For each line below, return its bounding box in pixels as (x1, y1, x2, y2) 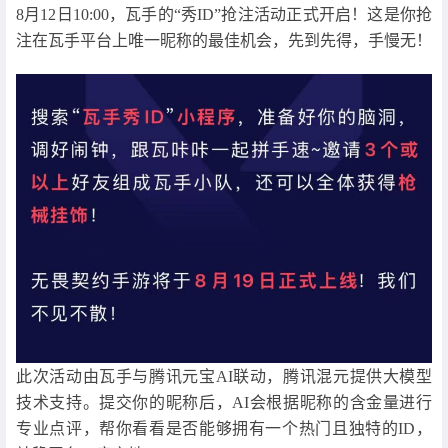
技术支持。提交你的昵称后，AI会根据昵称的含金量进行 (16, 393, 432, 411)
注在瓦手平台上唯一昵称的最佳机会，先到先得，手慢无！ (16, 32, 432, 50)
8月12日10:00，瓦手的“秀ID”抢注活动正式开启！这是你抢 (16, 6, 432, 24)
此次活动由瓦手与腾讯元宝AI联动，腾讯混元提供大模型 (16, 367, 432, 385)
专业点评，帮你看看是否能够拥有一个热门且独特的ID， (16, 419, 432, 437)
